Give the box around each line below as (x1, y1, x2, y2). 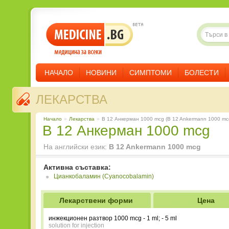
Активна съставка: (43, 163, 111, 171)
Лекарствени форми (59, 196, 133, 204)
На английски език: (43, 143, 109, 151)
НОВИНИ (86, 68, 117, 77)
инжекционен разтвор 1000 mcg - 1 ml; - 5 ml (49, 215, 177, 222)
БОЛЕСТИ (185, 68, 219, 77)
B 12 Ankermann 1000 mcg (109, 143, 201, 151)
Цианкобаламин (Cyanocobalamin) (54, 173, 154, 180)
